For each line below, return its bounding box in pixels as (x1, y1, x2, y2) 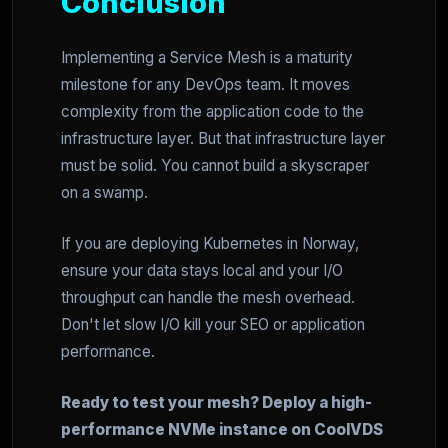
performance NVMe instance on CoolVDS (61, 420, 383, 440)
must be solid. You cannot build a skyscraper (61, 156, 369, 176)
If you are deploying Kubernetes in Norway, (61, 234, 359, 254)
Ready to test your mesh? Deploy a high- (61, 393, 372, 413)
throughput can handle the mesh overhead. (61, 288, 355, 308)
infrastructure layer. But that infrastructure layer (61, 129, 385, 149)
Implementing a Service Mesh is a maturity (61, 48, 353, 68)
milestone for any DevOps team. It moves (61, 75, 350, 95)
